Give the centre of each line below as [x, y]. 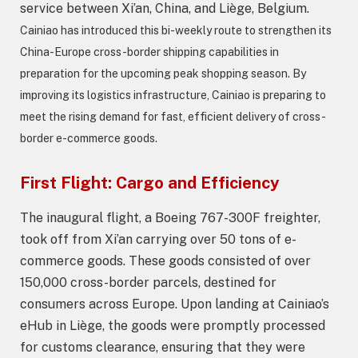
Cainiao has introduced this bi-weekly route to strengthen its [176, 30]
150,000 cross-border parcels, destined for [148, 283]
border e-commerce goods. [89, 138]
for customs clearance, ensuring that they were [163, 348]
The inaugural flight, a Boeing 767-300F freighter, [170, 218]
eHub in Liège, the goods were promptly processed [173, 326]
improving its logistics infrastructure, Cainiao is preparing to [173, 95]
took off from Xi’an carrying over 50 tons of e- [158, 240]
